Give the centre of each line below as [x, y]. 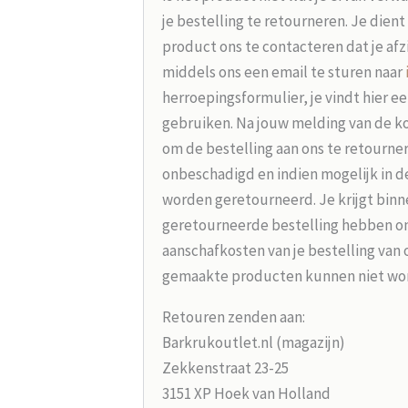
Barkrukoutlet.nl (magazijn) [253, 342]
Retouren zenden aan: [233, 316]
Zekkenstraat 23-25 [225, 367]
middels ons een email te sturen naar [283, 71]
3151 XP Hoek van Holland [246, 393]
